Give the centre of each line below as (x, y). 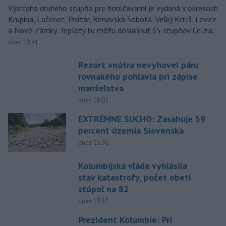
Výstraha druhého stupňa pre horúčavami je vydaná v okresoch (113, 8)
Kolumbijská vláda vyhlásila (132, 165)
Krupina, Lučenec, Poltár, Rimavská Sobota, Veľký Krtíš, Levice (112, 19)
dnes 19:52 (93, 201)
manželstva (101, 88)
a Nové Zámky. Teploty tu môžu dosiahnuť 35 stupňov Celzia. (111, 31)
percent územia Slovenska (131, 131)
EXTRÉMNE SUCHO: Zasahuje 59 (142, 119)
